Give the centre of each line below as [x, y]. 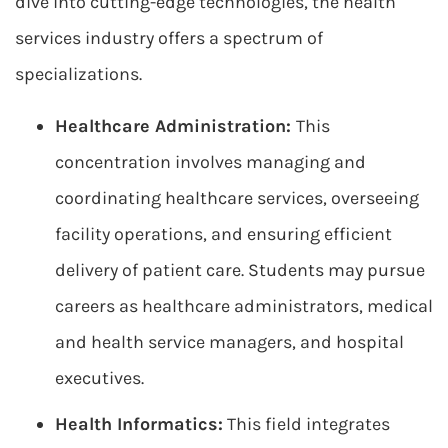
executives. [99, 378]
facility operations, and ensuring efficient [223, 234]
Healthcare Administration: [175, 126]
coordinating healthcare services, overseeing [237, 198]
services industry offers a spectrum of [169, 38]
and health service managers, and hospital [229, 342]
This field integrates [306, 424]
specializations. [78, 74]
